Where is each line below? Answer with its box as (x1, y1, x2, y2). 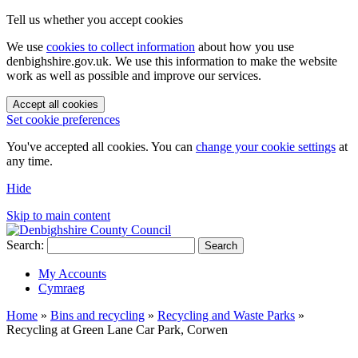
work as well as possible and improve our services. (6, 69, 261, 82)
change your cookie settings (196, 140, 336, 153)
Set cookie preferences (6, 113, 120, 126)
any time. (6, 154, 53, 168)
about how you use (195, 40, 294, 54)
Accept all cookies (13, 98, 98, 110)
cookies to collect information (46, 40, 195, 54)
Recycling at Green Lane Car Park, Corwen (6, 323, 228, 336)
